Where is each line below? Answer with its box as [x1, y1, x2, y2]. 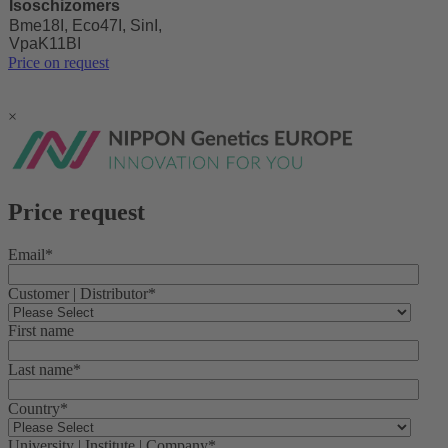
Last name [8, 360, 73, 378]
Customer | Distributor [8, 284, 148, 302]
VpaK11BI [9, 34, 81, 52]
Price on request [8, 53, 109, 71]
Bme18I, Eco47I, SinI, [9, 16, 162, 34]
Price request [8, 198, 145, 225]
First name [8, 321, 74, 339]
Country [8, 399, 60, 417]
